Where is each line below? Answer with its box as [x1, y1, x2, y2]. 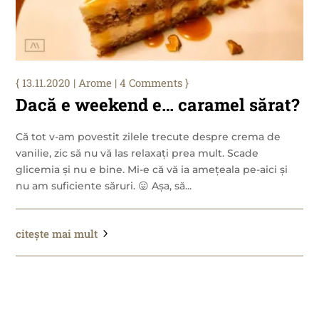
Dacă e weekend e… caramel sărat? [16, 93, 300, 117]
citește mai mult [16, 226, 98, 241]
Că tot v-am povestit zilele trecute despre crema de [16, 130, 281, 144]
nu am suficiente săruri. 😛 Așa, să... [16, 179, 192, 193]
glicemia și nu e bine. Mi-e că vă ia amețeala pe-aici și [16, 163, 288, 177]
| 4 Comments [112, 75, 183, 90]
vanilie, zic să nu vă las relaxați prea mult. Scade [16, 147, 259, 160]
